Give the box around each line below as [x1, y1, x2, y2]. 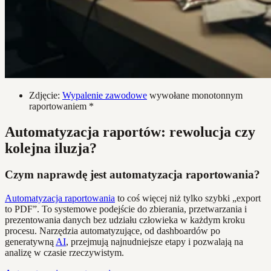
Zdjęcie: [29, 90, 62, 100]
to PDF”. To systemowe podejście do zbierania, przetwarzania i [5, 204, 247, 215]
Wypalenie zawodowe [62, 90, 147, 100]
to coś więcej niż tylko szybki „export [115, 193, 261, 204]
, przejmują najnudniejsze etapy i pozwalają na [66, 237, 243, 247]
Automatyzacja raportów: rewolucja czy [5, 123, 255, 140]
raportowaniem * [29, 100, 94, 111]
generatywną [5, 237, 56, 247]
